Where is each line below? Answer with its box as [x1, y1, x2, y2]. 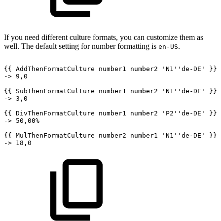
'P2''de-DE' [162, 109, 205, 117]
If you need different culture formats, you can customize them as [4, 33, 203, 41]
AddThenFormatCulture [16, 65, 95, 73]
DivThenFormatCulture [16, 109, 95, 117]
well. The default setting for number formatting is [4, 41, 158, 50]
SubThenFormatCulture [16, 87, 95, 95]
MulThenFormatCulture [16, 131, 95, 139]
